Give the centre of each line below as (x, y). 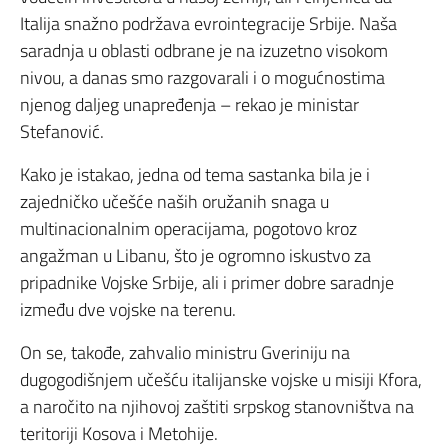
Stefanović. (62, 131)
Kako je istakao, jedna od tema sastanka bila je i (195, 174)
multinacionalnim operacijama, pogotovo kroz (188, 228)
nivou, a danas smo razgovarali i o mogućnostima (202, 77)
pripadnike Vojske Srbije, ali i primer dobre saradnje (207, 282)
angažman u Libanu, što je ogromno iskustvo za (195, 255)
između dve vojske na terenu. (128, 309)
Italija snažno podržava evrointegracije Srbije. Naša (208, 23)
